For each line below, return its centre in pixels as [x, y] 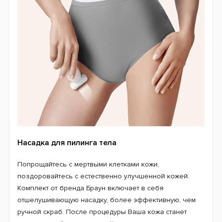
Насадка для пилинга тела [67, 142]
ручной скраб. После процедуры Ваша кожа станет [102, 212]
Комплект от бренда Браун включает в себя [90, 188]
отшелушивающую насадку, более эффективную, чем [107, 200]
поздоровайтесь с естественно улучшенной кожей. [103, 176]
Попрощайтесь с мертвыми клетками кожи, [88, 164]
